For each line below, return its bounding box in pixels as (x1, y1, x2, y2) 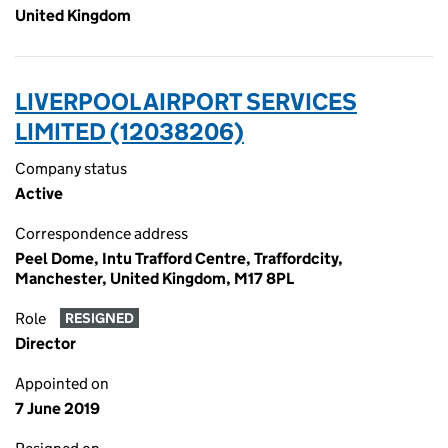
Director (15, 334, 76, 353)
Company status (15, 159, 127, 178)
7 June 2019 (15, 399, 100, 418)
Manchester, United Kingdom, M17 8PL (15, 269, 294, 288)
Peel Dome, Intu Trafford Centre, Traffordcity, (15, 249, 343, 268)
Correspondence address (15, 224, 188, 243)
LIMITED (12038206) (15, 117, 244, 146)
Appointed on (15, 374, 109, 393)
